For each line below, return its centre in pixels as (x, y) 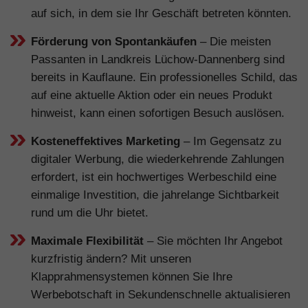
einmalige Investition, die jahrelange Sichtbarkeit (155, 195)
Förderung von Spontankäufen (114, 41)
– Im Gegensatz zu (231, 141)
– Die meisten (234, 41)
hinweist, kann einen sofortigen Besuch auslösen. (158, 113)
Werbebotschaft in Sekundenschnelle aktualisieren (161, 294)
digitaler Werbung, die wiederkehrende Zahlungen (157, 159)
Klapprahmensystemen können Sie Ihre (132, 276)
